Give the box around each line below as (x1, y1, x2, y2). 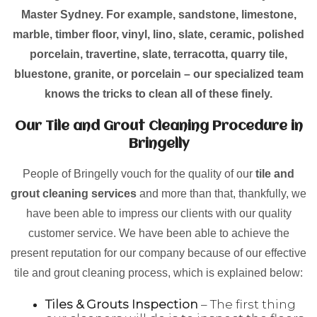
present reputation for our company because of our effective (11, 247, 306, 259)
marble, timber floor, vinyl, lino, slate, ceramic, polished (13, 28, 304, 40)
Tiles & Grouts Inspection (45, 297, 201, 311)
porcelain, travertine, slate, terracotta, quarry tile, (30, 48, 287, 60)
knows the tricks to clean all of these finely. (45, 88, 272, 100)
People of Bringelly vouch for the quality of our (23, 168, 255, 180)
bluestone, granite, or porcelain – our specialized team (13, 68, 304, 80)
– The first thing (201, 297, 296, 311)
